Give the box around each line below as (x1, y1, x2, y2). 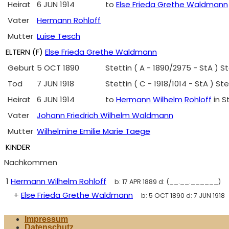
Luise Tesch (37, 31, 80, 41)
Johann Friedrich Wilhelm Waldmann (37, 110, 173, 121)
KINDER (6, 142, 30, 152)
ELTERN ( (6, 47, 36, 57)
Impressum (25, 215, 68, 223)
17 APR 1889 (122, 177, 157, 186)
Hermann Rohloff (37, 15, 101, 26)
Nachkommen (4, 157, 57, 168)
